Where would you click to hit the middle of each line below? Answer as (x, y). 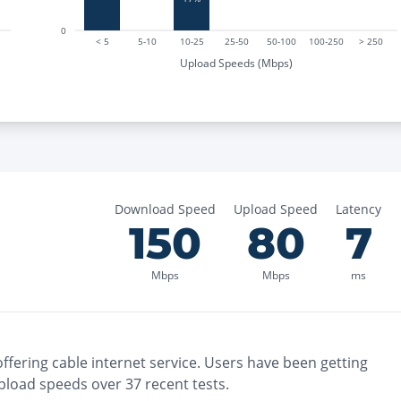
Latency (358, 209)
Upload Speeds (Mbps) (236, 63)
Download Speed (165, 209)
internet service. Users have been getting (228, 363)
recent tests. (185, 384)
